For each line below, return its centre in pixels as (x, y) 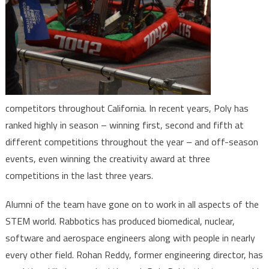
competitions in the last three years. (80, 176)
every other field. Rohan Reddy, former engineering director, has (134, 255)
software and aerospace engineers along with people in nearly (130, 238)
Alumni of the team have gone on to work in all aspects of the (132, 204)
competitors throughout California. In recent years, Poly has (127, 108)
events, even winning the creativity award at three (107, 159)
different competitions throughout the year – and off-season (131, 142)
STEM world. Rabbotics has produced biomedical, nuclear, (120, 221)
